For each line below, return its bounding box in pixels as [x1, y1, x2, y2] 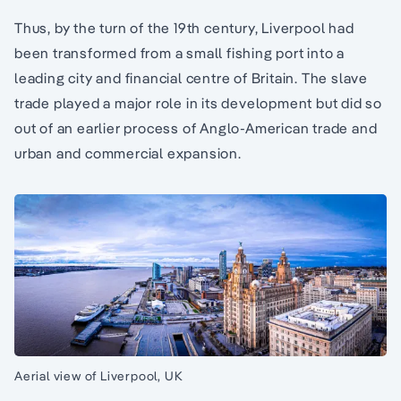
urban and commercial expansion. [14, 144, 242, 163]
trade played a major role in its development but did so [14, 94, 382, 113]
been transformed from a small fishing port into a [14, 44, 346, 63]
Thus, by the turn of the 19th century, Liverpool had [14, 19, 354, 38]
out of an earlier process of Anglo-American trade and [14, 119, 378, 138]
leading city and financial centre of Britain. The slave [14, 69, 368, 88]
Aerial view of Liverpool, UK [14, 367, 183, 384]
